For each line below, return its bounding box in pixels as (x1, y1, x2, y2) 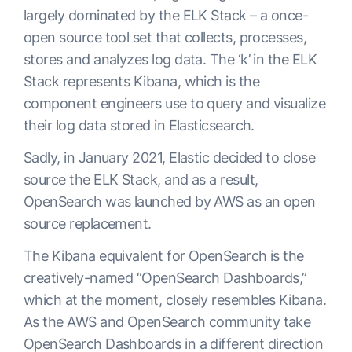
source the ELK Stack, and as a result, (24, 170, 258, 188)
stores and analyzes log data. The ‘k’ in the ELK (24, 50, 317, 68)
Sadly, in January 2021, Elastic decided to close (24, 148, 316, 166)
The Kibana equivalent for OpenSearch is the (24, 247, 304, 264)
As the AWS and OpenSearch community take (24, 313, 311, 330)
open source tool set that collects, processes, (24, 28, 307, 46)
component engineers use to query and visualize (24, 94, 326, 112)
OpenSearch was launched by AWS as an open (24, 192, 316, 210)
